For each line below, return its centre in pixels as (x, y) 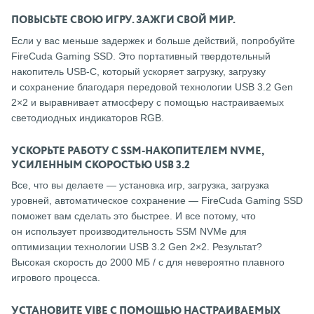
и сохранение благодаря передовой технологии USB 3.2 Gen (152, 87)
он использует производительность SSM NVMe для (129, 232)
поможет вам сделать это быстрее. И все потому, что (134, 216)
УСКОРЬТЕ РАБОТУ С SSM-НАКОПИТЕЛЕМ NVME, (137, 151)
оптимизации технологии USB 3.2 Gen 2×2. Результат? (137, 247)
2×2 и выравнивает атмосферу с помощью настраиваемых (148, 102)
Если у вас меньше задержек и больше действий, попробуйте (153, 40)
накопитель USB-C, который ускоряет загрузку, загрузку (138, 71)
